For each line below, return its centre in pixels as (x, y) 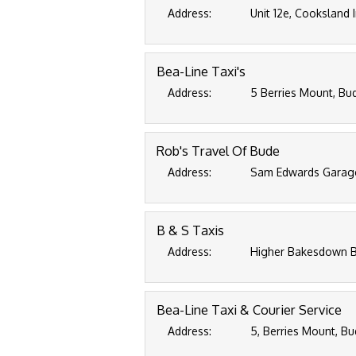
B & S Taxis (190, 230)
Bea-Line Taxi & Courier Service (249, 310)
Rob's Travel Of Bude (218, 151)
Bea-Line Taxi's (201, 71)
